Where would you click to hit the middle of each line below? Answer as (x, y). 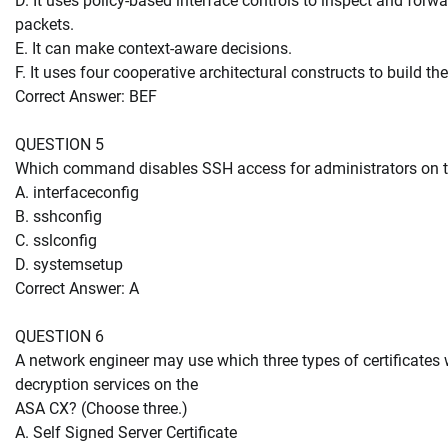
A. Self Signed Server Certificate (126, 432)
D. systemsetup (69, 264)
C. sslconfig (56, 240)
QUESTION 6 (59, 336)
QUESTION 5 (59, 144)
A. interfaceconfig (77, 192)
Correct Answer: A (77, 288)
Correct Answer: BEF (86, 96)
